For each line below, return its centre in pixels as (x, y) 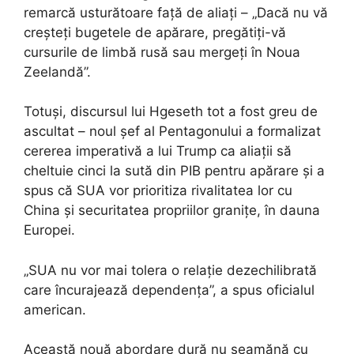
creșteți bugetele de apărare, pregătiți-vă (155, 32)
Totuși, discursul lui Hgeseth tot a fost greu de (171, 112)
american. (55, 309)
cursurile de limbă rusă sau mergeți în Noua (162, 52)
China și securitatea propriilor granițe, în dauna (172, 211)
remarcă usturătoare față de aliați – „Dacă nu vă (176, 12)
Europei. (49, 230)
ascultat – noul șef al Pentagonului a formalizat (172, 132)
